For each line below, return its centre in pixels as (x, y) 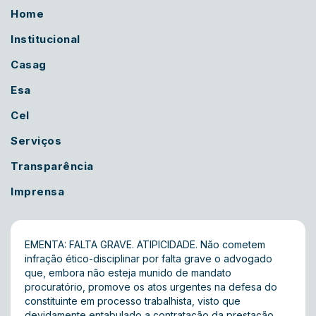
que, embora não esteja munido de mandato (128, 273)
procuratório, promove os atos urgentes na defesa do (151, 287)
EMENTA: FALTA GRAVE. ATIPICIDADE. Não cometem (145, 244)
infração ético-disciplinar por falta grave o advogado (148, 259)
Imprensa (37, 192)
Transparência (52, 166)
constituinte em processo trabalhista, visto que (133, 301)
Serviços (36, 141)
